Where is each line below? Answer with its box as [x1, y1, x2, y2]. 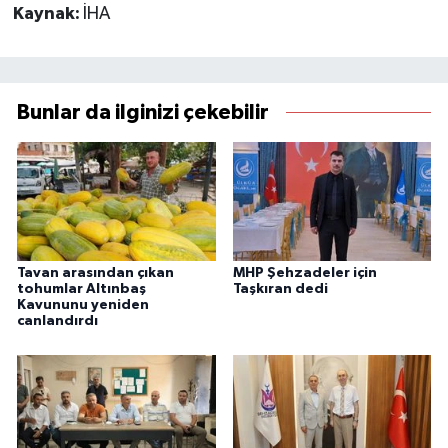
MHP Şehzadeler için [232, 266, 377, 281]
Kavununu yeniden [17, 298, 149, 313]
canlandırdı [17, 314, 98, 329]
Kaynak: [12, 4, 83, 23]
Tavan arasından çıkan [17, 266, 174, 281]
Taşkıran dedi [232, 282, 328, 297]
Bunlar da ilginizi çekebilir [17, 101, 269, 123]
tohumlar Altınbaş [17, 282, 146, 297]
